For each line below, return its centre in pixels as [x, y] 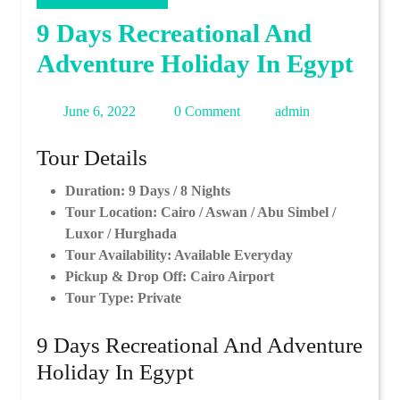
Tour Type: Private [123, 298]
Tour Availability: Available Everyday [179, 255]
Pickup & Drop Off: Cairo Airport [170, 276]
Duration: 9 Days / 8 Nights [148, 191]
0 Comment [205, 111]
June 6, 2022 [100, 111]
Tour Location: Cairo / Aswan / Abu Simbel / [200, 212]
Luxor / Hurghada [121, 233]
